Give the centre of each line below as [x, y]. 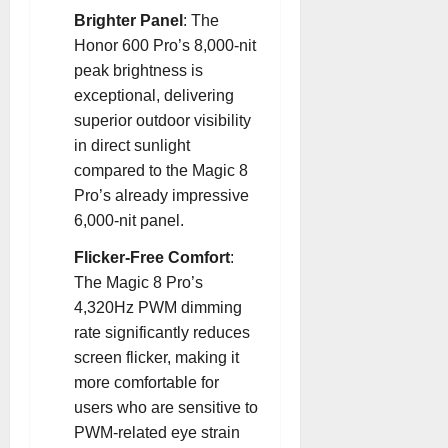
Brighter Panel [128, 20]
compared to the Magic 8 [161, 170]
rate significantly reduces [162, 332]
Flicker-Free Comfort [152, 257]
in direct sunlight [132, 145]
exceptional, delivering [154, 95]
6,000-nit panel [127, 220]
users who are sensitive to [166, 407]
